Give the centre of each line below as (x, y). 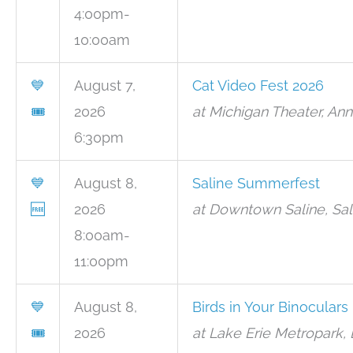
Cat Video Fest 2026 (258, 85)
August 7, (105, 85)
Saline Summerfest (256, 183)
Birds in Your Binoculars (270, 307)
